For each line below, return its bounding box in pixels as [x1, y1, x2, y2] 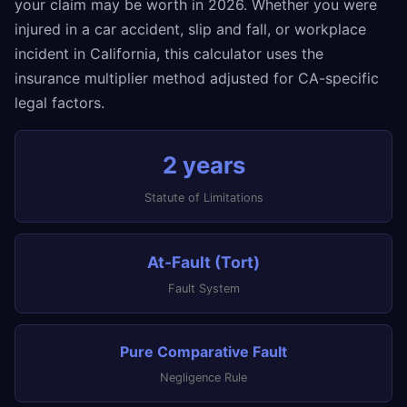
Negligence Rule [160, 371, 247, 384]
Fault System [167, 282, 240, 295]
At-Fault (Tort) [147, 253, 260, 272]
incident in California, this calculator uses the [15, 45, 323, 63]
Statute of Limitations [144, 191, 263, 204]
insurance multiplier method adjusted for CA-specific [15, 69, 379, 87]
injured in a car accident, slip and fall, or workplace [15, 20, 366, 38]
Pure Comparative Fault [120, 342, 287, 361]
